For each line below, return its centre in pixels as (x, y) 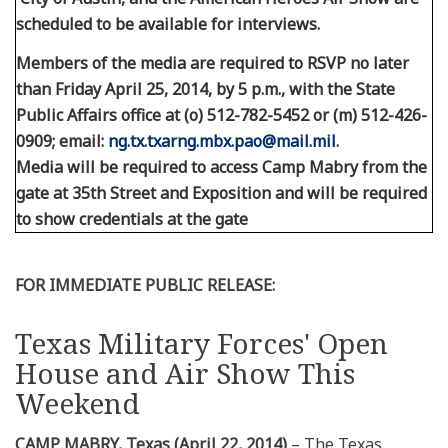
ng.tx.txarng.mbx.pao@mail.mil (222, 140)
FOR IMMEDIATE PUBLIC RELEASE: (145, 284)
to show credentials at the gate (132, 218)
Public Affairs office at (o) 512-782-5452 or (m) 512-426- (221, 114)
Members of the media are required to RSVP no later (212, 62)
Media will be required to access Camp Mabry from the (221, 166)
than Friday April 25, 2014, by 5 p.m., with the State (205, 88)
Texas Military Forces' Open (201, 342)
